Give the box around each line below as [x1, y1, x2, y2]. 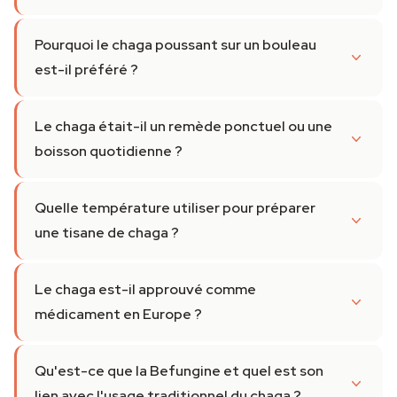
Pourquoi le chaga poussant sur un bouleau [35, 35, 316, 55]
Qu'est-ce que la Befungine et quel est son [35, 362, 323, 381]
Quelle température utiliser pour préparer [35, 198, 315, 218]
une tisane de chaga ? [35, 223, 179, 243]
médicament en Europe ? [35, 305, 202, 324]
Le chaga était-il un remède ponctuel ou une [35, 117, 332, 136]
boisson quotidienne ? [35, 142, 183, 161]
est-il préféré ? [35, 60, 138, 80]
